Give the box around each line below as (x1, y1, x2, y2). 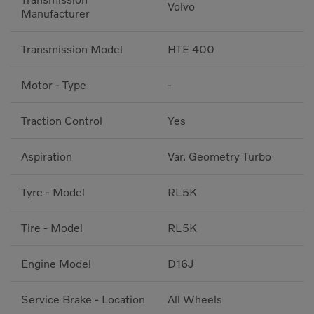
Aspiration (21, 149, 72, 164)
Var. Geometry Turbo (168, 149, 271, 164)
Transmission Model (21, 42, 123, 57)
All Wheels (168, 292, 222, 307)
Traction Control (21, 114, 102, 128)
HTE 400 (168, 42, 214, 57)
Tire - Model (21, 221, 83, 235)
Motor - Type (21, 78, 86, 93)
